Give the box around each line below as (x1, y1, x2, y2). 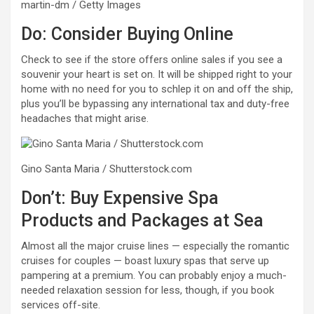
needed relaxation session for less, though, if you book (21, 283, 274, 296)
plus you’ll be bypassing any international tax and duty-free (21, 97, 289, 110)
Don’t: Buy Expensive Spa (21, 187, 219, 208)
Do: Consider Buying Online (21, 23, 233, 44)
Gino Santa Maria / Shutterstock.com (21, 162, 192, 175)
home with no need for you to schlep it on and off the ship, (21, 82, 293, 95)
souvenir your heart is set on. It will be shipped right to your (21, 67, 292, 81)
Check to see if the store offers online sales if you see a (21, 53, 282, 66)
